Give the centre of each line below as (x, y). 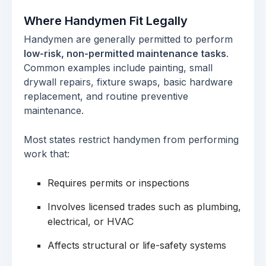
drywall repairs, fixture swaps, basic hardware (128, 82)
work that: (47, 154)
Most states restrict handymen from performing (131, 140)
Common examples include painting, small (118, 68)
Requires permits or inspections (118, 183)
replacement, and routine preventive (106, 96)
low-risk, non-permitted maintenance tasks (125, 53)
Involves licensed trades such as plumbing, (144, 207)
